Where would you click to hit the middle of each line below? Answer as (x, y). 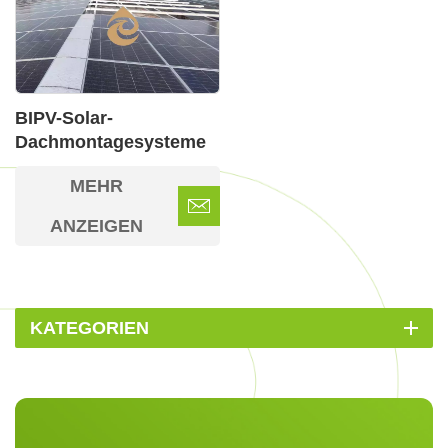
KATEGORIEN (89, 327)
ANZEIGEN (96, 225)
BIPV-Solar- (64, 117)
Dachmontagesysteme (110, 141)
